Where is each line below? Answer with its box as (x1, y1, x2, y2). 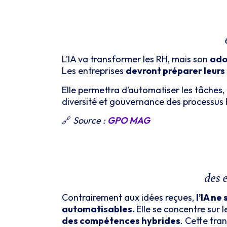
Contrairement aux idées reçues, (62, 192, 196, 204)
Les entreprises (62, 65, 126, 77)
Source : (71, 114, 107, 126)
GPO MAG (107, 114, 150, 126)
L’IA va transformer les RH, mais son (62, 53, 210, 65)
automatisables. (62, 203, 136, 215)
